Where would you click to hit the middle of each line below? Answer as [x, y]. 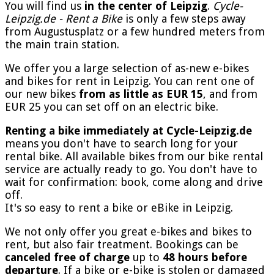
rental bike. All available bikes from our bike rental [134, 156]
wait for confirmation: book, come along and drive [134, 182]
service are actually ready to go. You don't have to [131, 169]
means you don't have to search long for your [121, 143]
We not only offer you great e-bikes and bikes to [128, 231]
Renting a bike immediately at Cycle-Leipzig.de [128, 130]
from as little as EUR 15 [141, 94]
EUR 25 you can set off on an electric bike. [112, 106]
